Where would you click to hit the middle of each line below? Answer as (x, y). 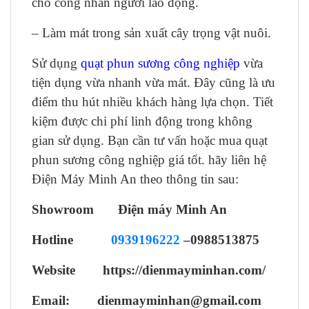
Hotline (71, 240)
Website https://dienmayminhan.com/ (149, 270)
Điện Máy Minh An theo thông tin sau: (135, 179)
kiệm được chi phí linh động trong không (142, 121)
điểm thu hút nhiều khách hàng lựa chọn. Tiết (152, 102)
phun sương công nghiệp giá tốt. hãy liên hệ (149, 160)
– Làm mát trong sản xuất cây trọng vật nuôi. (151, 33)
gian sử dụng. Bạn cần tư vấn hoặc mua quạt (150, 140)
